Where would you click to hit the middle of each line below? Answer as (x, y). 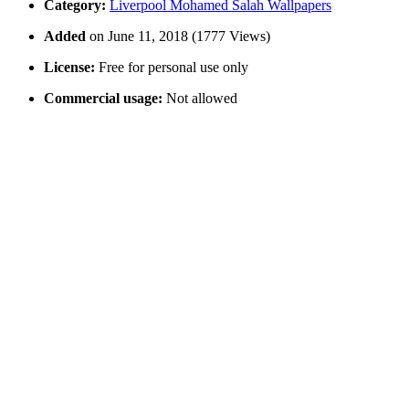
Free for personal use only (172, 68)
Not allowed (200, 99)
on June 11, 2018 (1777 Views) (180, 37)
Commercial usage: (103, 99)
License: (69, 68)
